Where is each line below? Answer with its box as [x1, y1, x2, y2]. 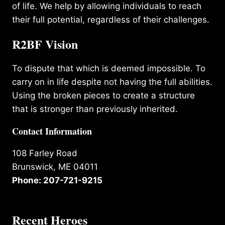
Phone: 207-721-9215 [12, 175, 102, 185]
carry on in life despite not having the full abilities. [12, 76, 212, 87]
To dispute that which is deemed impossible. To [12, 63, 205, 73]
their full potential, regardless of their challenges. [12, 14, 209, 25]
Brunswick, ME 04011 [12, 161, 98, 172]
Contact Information [12, 124, 92, 138]
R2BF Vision [12, 35, 78, 53]
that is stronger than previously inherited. [12, 103, 178, 114]
